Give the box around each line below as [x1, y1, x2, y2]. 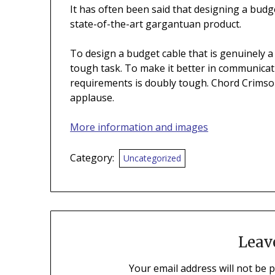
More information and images [70, 120, 209, 134]
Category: [70, 151, 115, 165]
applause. [70, 91, 115, 105]
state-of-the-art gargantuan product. [70, 17, 242, 31]
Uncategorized [123, 152, 182, 165]
